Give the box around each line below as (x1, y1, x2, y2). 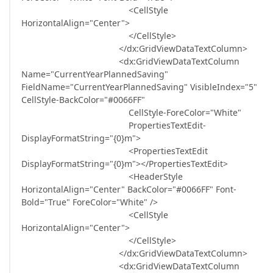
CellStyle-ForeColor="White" (21, 107, 241, 118)
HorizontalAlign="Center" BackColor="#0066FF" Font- (21, 183, 236, 195)
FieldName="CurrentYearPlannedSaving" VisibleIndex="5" (21, 81, 257, 93)
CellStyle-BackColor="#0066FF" (21, 94, 145, 105)
